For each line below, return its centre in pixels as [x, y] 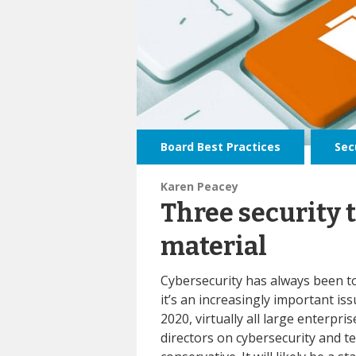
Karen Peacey [199, 186]
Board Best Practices [221, 146]
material [214, 246]
